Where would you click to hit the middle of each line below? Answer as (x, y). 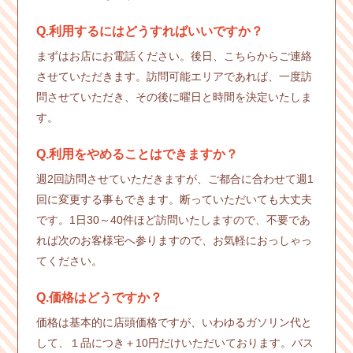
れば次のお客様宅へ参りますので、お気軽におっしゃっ (174, 240)
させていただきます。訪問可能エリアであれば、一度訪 (174, 76)
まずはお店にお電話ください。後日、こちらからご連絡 (174, 56)
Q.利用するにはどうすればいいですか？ (149, 31)
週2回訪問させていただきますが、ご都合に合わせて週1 (175, 178)
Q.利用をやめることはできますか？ (137, 154)
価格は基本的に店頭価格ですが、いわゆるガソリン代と (174, 322)
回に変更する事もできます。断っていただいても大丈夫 (174, 199)
